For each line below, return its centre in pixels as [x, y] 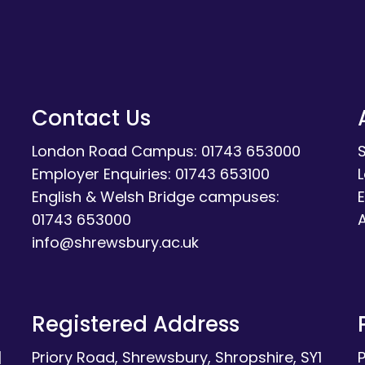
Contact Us [91, 118]
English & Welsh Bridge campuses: [155, 196]
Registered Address [135, 324]
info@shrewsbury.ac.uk [115, 242]
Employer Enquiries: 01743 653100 [150, 174]
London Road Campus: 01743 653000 [166, 151]
